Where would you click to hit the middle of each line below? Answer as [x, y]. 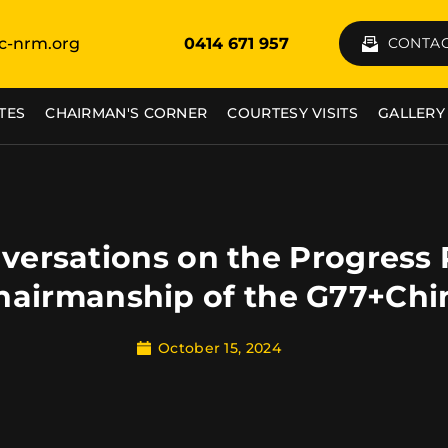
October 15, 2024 [219, 347]
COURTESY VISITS [292, 112]
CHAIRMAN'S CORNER [126, 112]
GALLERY [411, 112]
